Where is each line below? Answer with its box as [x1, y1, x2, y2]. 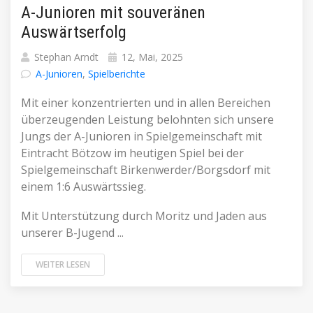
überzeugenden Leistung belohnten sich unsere [21, 112, 274, 127]
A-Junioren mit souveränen [21, 3, 205, 22]
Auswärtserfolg [21, 22, 126, 42]
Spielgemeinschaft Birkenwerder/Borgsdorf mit [21, 162, 270, 177]
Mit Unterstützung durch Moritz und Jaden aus [21, 208, 267, 224]
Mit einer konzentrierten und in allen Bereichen [21, 95, 270, 110]
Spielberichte [88, 67, 145, 80]
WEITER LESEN [36, 259, 90, 270]
